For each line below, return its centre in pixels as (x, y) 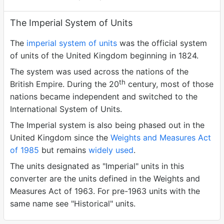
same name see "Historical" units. (73, 203)
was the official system (162, 43)
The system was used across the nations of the (99, 71)
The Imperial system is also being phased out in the (107, 125)
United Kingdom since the (60, 137)
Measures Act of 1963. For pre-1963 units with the (105, 191)
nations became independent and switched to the (104, 96)
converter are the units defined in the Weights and (105, 178)
